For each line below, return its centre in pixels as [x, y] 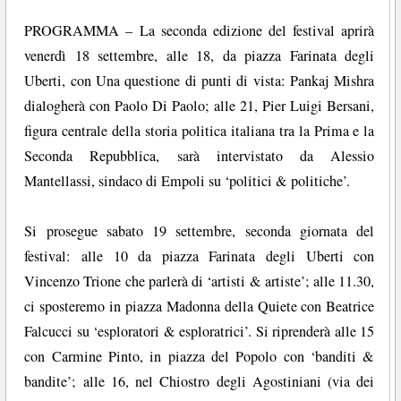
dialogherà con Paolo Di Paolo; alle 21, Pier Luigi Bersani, [200, 106]
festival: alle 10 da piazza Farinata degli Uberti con [200, 256]
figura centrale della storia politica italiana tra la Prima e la [200, 131]
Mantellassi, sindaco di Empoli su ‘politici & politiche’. [188, 181]
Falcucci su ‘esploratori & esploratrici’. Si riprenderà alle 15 [200, 332]
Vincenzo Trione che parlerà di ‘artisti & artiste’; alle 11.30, [200, 282]
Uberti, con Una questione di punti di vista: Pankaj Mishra [200, 81]
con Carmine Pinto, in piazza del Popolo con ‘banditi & [200, 357]
